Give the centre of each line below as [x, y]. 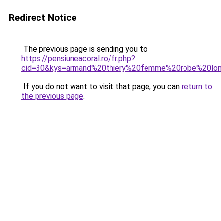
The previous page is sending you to [84, 49]
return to [197, 87]
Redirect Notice [43, 18]
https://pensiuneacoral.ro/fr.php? [78, 58]
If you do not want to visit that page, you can [101, 87]
